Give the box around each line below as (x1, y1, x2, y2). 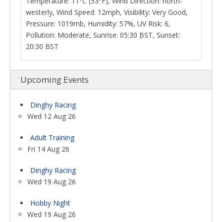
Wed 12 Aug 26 (27, 111, 76, 121)
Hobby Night (30, 198, 70, 208)
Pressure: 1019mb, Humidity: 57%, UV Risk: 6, (26, 19, 170, 28)
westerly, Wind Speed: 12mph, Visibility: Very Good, (26, 7, 188, 17)
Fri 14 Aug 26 (27, 144, 69, 154)
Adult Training (30, 133, 74, 142)
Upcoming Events (20, 74, 89, 85)
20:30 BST (26, 42, 58, 51)
